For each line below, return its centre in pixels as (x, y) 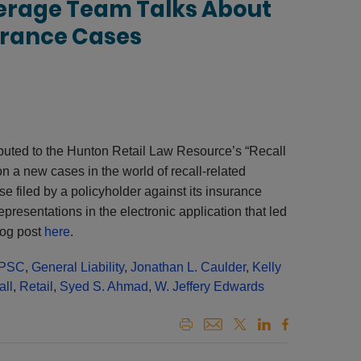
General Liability (77, 267)
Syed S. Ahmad (104, 286)
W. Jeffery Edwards (209, 286)
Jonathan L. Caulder (188, 267)
